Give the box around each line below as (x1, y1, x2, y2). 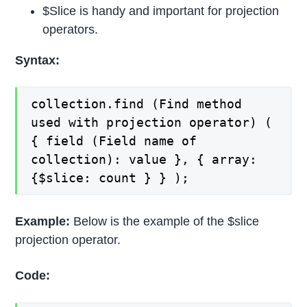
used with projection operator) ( (31, 115, 273, 130)
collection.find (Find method (31, 97, 243, 112)
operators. (42, 22, 99, 36)
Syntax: (15, 53, 60, 67)
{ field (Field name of (31, 134, 197, 149)
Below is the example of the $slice (73, 214, 260, 229)
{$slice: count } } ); (31, 171, 190, 186)
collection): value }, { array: (31, 152, 258, 167)
